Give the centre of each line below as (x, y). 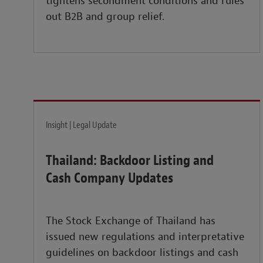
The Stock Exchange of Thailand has (131, 221)
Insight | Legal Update (81, 125)
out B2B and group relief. (105, 17)
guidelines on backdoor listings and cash (142, 253)
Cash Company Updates (109, 178)
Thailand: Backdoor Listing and (130, 161)
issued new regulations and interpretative (145, 237)
